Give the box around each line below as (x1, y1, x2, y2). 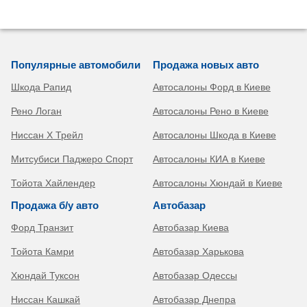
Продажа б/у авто (11, 199, 99, 212)
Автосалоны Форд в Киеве (152, 82, 271, 93)
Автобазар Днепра (152, 294, 236, 306)
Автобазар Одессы (152, 270, 237, 282)
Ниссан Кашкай (11, 294, 80, 306)
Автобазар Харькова (152, 246, 244, 258)
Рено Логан (11, 106, 62, 117)
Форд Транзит (11, 222, 73, 234)
